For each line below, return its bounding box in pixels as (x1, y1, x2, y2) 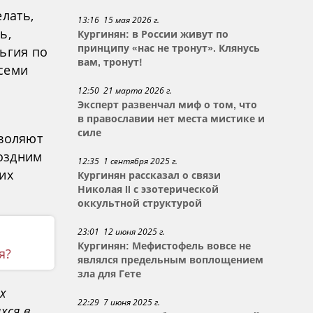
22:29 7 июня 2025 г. (78, 296, 161, 308)
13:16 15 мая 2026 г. (78, 14, 160, 26)
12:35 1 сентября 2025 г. (78, 155, 178, 167)
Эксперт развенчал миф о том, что (78, 99, 258, 110)
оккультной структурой (78, 198, 203, 209)
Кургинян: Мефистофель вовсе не (78, 240, 252, 252)
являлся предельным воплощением (78, 254, 264, 265)
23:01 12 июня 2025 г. (78, 226, 166, 238)
